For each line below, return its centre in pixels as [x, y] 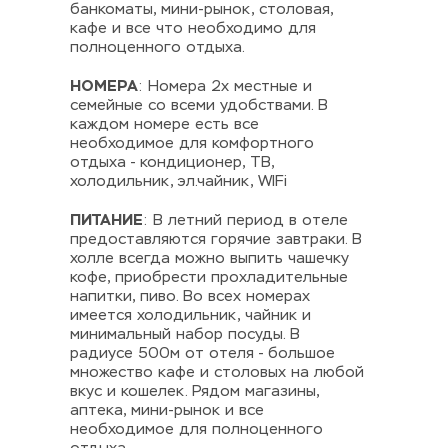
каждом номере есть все [164, 124]
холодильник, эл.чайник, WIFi [178, 181]
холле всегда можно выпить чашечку [209, 258]
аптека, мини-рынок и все [167, 410]
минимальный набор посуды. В [185, 334]
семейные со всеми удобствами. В [199, 105]
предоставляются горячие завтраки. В [216, 239]
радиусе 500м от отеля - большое [202, 353]
